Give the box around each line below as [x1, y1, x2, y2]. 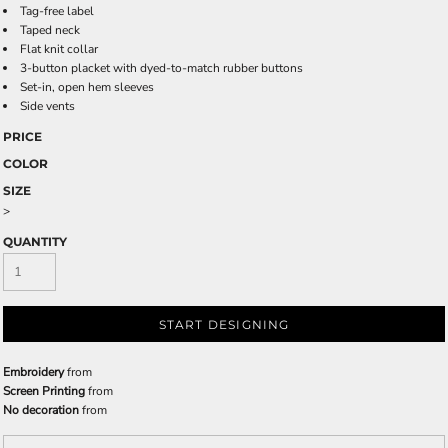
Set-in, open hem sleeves [20, 79, 154, 95]
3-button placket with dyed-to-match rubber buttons [20, 60, 303, 76]
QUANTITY [3, 234, 67, 249]
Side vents [20, 98, 75, 114]
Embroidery [3, 364, 64, 380]
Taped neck [20, 22, 80, 38]
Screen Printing [3, 383, 85, 399]
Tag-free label [20, 3, 94, 19]
